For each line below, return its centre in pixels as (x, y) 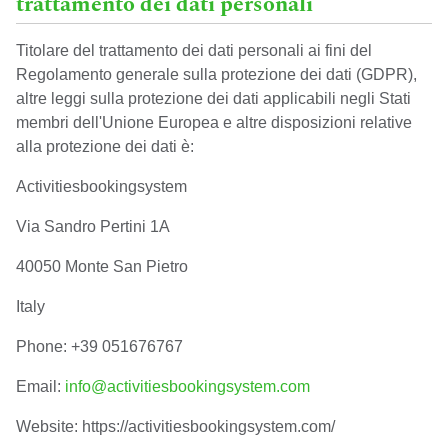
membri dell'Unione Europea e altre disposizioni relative (214, 122)
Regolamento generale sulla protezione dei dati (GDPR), (216, 74)
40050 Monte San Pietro (102, 266)
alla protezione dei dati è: (105, 146)
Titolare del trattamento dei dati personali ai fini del (194, 50)
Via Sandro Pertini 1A (93, 226)
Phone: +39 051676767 (99, 346)
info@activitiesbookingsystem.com (187, 386)
